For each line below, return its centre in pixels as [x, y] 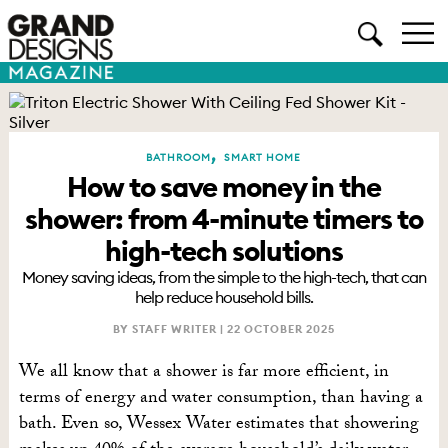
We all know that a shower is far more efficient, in [203, 373]
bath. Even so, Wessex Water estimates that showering [218, 425]
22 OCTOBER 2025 [280, 329]
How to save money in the [223, 187]
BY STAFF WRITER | [169, 329]
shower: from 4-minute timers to [223, 219]
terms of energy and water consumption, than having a [220, 399]
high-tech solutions [223, 251]
